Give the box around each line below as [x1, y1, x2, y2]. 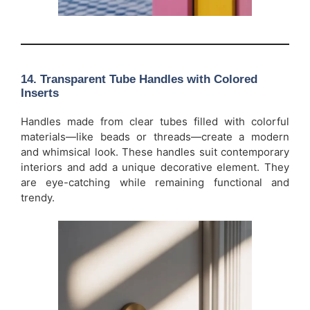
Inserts [21, 86, 59, 100]
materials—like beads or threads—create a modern [21, 129, 289, 143]
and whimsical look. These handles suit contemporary [21, 145, 289, 158]
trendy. [21, 190, 55, 204]
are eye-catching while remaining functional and [21, 175, 289, 189]
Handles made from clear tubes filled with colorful [21, 114, 289, 128]
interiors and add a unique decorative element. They [21, 160, 289, 174]
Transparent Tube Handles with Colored [40, 72, 257, 86]
